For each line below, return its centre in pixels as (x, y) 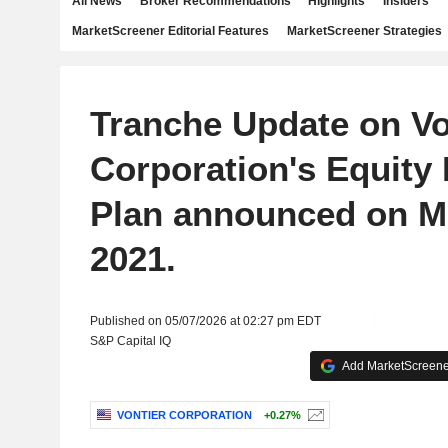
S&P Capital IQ (130, 341)
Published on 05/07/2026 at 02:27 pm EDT (205, 321)
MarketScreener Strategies (364, 31)
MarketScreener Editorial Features (170, 31)
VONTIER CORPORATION (184, 415)
